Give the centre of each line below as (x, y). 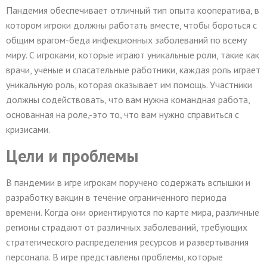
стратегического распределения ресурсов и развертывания (127, 242)
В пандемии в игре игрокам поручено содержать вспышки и (128, 182)
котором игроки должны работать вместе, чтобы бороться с (131, 25)
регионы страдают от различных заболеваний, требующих (127, 227)
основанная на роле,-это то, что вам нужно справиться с (122, 115)
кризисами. (28, 130)
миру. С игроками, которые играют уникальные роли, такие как (133, 55)
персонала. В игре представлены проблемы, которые (114, 257)
